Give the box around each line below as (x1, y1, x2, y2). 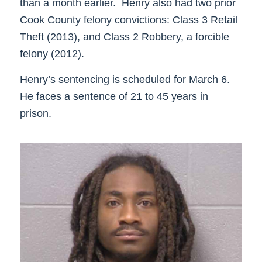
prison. (19, 108, 51, 120)
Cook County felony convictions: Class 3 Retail (19, 13, 237, 26)
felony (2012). (19, 47, 84, 60)
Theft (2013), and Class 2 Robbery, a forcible (19, 30, 229, 43)
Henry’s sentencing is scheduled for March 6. (19, 74, 230, 86)
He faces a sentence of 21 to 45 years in (19, 91, 208, 103)
